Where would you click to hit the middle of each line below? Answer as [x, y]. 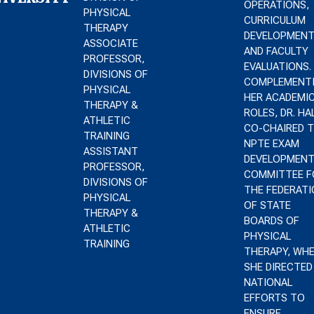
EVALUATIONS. [277, 67]
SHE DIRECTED [278, 267]
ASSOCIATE [111, 43]
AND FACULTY [276, 51]
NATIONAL [268, 282]
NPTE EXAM [271, 144]
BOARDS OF [271, 221]
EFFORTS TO [274, 298]
